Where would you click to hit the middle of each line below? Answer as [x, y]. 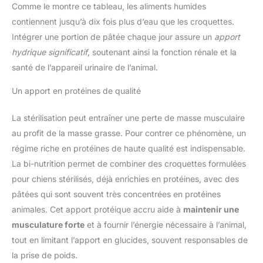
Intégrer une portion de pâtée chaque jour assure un [113, 37]
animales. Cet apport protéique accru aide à [97, 210]
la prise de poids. [45, 255]
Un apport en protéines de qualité [76, 91]
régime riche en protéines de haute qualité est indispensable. [129, 149]
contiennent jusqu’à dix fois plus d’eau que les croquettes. [123, 22]
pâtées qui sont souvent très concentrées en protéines [116, 194]
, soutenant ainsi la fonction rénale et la [162, 52]
